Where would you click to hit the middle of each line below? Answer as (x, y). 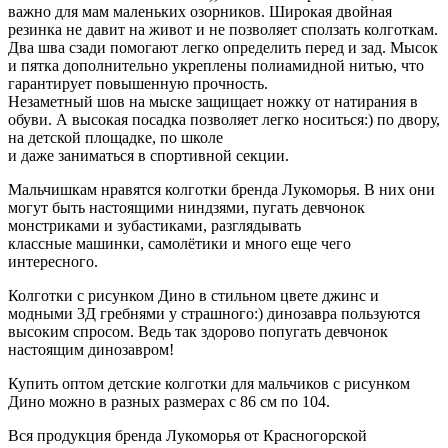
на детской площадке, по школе (115, 138)
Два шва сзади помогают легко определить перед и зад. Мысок (223, 48)
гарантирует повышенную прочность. (138, 84)
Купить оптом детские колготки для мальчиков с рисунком (209, 384)
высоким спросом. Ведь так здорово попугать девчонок (198, 332)
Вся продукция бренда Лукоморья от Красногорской (187, 436)
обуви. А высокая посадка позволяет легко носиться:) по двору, (224, 120)
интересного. (53, 262)
